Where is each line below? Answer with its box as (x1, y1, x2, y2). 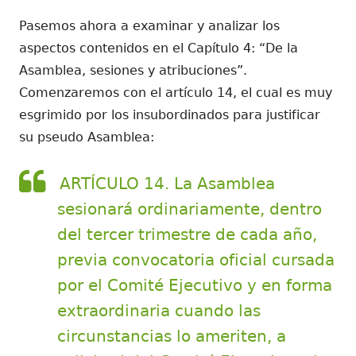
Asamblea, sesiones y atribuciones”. (19, 62, 247, 78)
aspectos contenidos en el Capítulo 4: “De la (19, 40, 298, 56)
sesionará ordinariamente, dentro (57, 199, 322, 219)
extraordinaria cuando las (57, 300, 261, 320)
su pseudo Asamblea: (19, 129, 154, 145)
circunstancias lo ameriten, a (57, 326, 286, 346)
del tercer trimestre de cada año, (57, 224, 317, 244)
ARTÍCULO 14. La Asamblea (55, 173, 275, 193)
